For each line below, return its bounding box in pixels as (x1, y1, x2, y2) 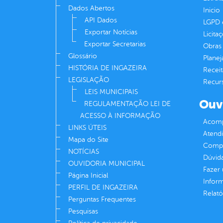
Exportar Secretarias (84, 40, 146, 48)
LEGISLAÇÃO (68, 76, 109, 84)
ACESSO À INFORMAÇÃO (80, 112, 160, 120)
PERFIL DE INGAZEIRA (68, 184, 138, 192)
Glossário (68, 52, 97, 60)
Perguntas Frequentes (68, 196, 136, 204)
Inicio (203, 6, 220, 14)
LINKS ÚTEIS (68, 124, 107, 132)
